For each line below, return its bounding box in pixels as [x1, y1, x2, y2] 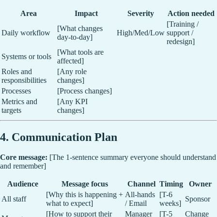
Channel [127, 180, 155, 188]
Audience [7, 180, 38, 188]
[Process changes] [57, 86, 112, 95]
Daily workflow [1, 28, 50, 37]
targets [1, 106, 21, 114]
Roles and [1, 67, 32, 76]
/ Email [125, 199, 147, 208]
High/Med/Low [117, 28, 165, 37]
